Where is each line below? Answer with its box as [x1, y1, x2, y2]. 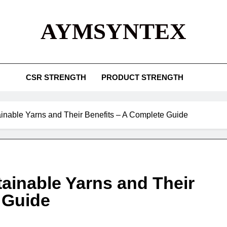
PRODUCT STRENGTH [101, 73, 183, 82]
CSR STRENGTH [25, 73, 86, 82]
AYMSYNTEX [41, 19, 186, 44]
